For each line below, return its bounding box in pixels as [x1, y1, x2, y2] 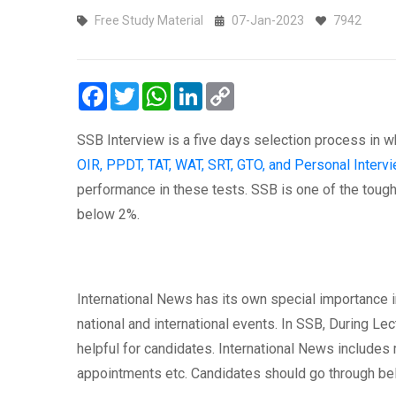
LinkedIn [202, 80, 255, 97]
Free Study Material [95, 13, 203, 27]
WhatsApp [171, 80, 234, 97]
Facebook [107, 80, 168, 97]
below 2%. [77, 206, 140, 223]
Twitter [139, 80, 182, 97]
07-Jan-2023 [232, 13, 304, 27]
